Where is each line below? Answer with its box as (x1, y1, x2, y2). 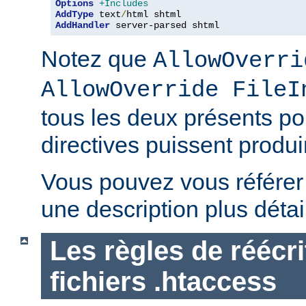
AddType (55, 8, 94, 20)
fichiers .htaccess (49, 266, 277, 296)
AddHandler (55, 19, 110, 31)
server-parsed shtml (110, 19, 219, 31)
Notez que (41, 45, 153, 72)
